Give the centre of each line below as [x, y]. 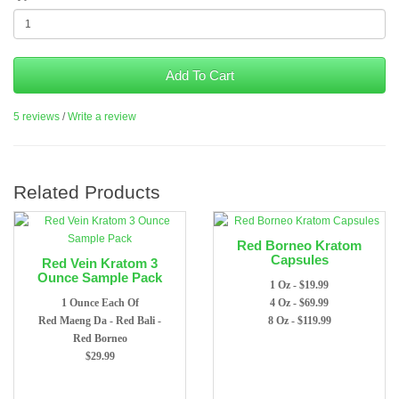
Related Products [87, 192]
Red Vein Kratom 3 [100, 263]
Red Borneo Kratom [299, 245]
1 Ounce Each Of [100, 303]
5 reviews [37, 117]
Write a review [102, 117]
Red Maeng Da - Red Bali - [100, 321]
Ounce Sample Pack [100, 277]
